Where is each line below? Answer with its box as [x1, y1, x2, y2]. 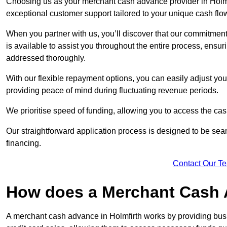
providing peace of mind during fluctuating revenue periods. [6, 86, 218, 95]
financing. [6, 139, 41, 148]
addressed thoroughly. [6, 54, 86, 63]
